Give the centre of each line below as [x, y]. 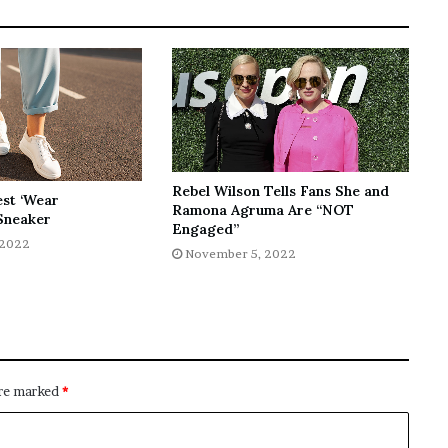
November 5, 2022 [241, 253]
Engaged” [206, 228]
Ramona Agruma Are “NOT [263, 209]
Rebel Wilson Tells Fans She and [281, 190]
